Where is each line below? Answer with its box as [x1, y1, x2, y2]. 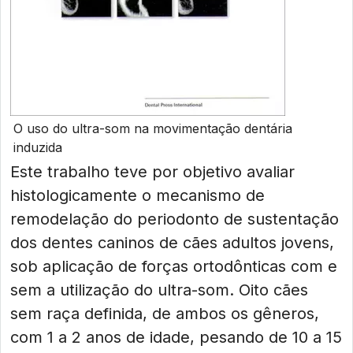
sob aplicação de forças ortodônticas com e [10, 257, 337, 276]
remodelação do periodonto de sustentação [10, 210, 339, 229]
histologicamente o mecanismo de [10, 186, 265, 205]
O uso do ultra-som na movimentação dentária [13, 121, 292, 136]
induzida [13, 139, 62, 155]
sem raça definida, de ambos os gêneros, [10, 304, 319, 323]
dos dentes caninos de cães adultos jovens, [10, 233, 334, 252]
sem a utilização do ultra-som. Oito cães [10, 281, 308, 299]
